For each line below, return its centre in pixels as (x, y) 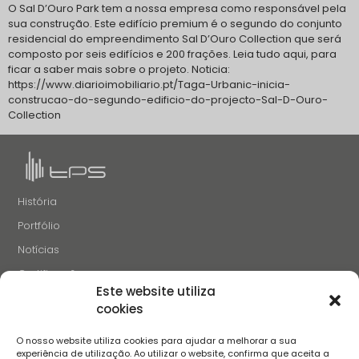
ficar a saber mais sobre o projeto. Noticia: (119, 70)
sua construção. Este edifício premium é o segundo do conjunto (175, 24)
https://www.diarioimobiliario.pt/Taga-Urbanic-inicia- (149, 85)
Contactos (45, 322)
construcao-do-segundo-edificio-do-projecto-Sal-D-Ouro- (168, 100)
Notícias (39, 250)
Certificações (54, 274)
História (38, 202)
